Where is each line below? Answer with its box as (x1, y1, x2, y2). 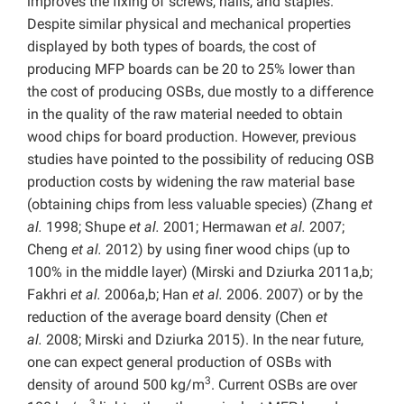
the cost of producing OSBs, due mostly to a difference (27, 83, 373, 101)
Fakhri (27, 286, 70, 304)
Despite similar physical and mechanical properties (27, 15, 351, 33)
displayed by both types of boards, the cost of (27, 38, 317, 56)
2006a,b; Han (105, 286, 192, 304)
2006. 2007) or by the (223, 286, 363, 304)
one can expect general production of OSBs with (27, 353, 332, 372)
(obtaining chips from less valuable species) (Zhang (27, 196, 361, 214)
